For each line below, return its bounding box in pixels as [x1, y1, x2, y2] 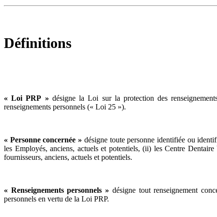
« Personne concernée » [4, 135, 82, 144]
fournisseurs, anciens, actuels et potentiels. [4, 153, 132, 161]
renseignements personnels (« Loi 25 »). [4, 102, 126, 111]
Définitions [4, 35, 72, 52]
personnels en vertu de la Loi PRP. [4, 194, 109, 203]
